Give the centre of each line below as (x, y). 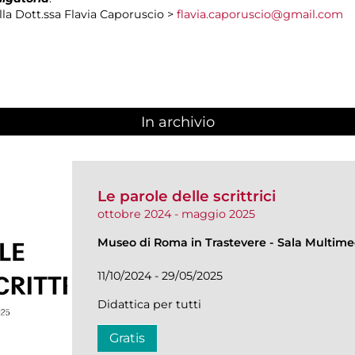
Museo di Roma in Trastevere (183, 242)
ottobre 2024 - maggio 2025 (176, 214)
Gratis (127, 338)
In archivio (177, 122)
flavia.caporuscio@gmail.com (260, 14)
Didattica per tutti (149, 304)
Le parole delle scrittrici (187, 196)
